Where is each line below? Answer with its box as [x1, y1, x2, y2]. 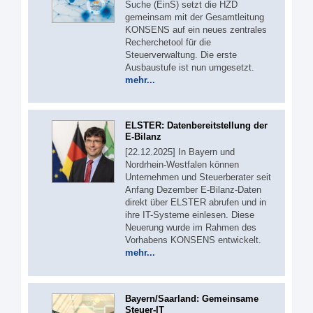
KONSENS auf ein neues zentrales [125, 24, 267, 35]
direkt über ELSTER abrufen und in [125, 197, 266, 208]
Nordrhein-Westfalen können [125, 159, 239, 170]
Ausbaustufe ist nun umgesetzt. [125, 61, 254, 73]
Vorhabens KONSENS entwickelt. [125, 235, 261, 245]
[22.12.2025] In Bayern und [125, 147, 235, 157]
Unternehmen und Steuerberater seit [125, 172, 271, 182]
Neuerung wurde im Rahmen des [125, 222, 256, 233]
